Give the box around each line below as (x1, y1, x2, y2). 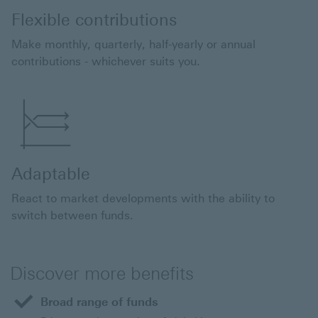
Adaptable (11, 164, 90, 184)
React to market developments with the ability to (11, 192, 275, 205)
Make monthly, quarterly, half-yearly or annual (11, 38, 256, 51)
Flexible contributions (11, 10, 177, 30)
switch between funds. (11, 209, 133, 222)
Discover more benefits (10, 263, 194, 284)
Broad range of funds (40, 295, 158, 309)
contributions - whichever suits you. (11, 55, 200, 68)
